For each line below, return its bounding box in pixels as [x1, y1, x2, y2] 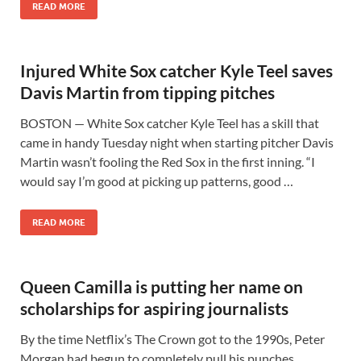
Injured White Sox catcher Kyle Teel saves [20, 60, 333, 81]
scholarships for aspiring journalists [20, 298, 288, 318]
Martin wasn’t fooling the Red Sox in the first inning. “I [20, 154, 315, 169]
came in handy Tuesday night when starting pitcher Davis [20, 135, 334, 150]
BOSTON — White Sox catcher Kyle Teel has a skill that [20, 115, 319, 131]
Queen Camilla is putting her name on [20, 276, 303, 297]
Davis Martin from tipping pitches [20, 82, 275, 102]
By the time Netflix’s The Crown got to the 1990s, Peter [20, 331, 325, 346]
